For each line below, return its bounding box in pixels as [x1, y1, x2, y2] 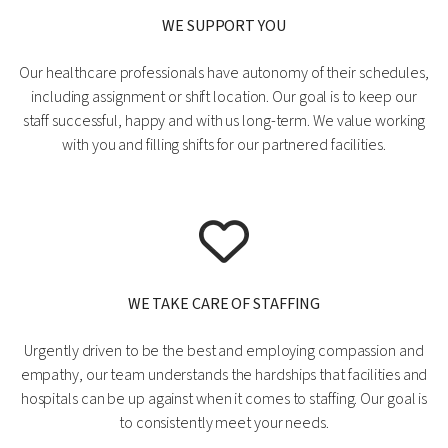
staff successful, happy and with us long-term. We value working [22, 110, 426, 133]
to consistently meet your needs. [119, 412, 329, 435]
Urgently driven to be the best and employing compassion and [24, 340, 424, 363]
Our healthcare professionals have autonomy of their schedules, [19, 62, 429, 85]
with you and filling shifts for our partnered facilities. [62, 134, 386, 157]
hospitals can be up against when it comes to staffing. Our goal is [20, 388, 428, 411]
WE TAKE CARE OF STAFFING [127, 293, 321, 316]
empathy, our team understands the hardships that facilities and [20, 364, 428, 387]
